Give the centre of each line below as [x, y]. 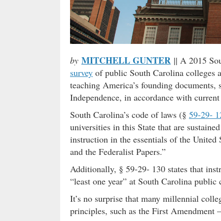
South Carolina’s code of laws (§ [129, 114]
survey [81, 72]
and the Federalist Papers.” [118, 151]
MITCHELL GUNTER [126, 60]
